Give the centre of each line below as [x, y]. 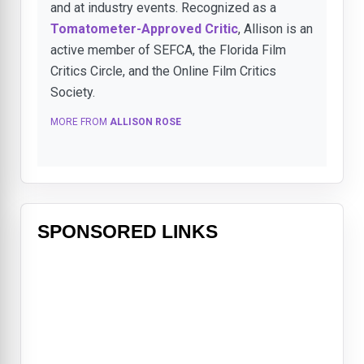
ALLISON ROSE [145, 121]
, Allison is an [275, 28]
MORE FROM [80, 121]
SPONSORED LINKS [128, 231]
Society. [73, 92]
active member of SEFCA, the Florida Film [168, 50]
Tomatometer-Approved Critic [144, 28]
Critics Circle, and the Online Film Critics [163, 71]
